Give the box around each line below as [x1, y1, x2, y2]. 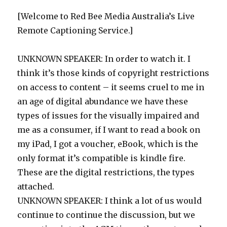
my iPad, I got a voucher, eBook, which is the [17, 139, 199, 149]
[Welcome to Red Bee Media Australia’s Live [17, 11, 195, 21]
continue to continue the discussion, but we [17, 210, 196, 220]
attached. [17, 181, 55, 192]
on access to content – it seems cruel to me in [17, 82, 205, 92]
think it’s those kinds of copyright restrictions [17, 68, 210, 78]
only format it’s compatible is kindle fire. [17, 153, 186, 163]
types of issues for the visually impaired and [17, 110, 200, 121]
